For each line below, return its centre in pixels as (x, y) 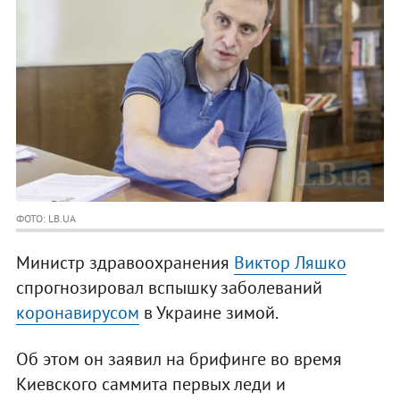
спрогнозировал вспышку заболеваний (169, 288)
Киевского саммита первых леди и (150, 384)
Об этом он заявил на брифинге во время (179, 359)
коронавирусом (77, 313)
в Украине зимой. (208, 313)
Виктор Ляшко (290, 263)
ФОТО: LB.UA (46, 219)
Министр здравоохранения (125, 263)
